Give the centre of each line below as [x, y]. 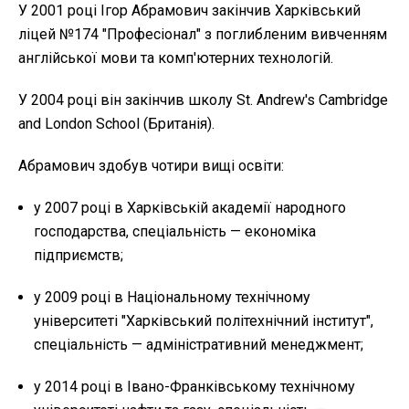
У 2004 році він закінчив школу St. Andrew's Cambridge [203, 100]
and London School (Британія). [116, 123]
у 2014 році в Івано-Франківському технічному [194, 386]
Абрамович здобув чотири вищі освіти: [151, 165]
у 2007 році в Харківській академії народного [190, 207]
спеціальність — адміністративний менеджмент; [199, 344]
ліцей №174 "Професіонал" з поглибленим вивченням [203, 34]
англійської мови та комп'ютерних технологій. [176, 58]
